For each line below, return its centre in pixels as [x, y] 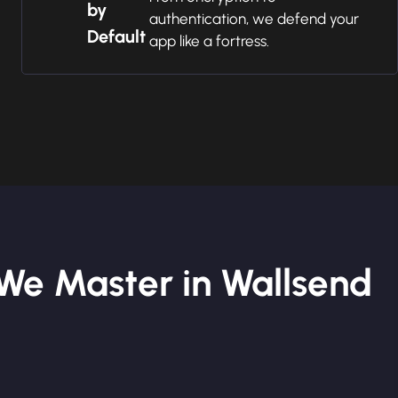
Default [117, 36]
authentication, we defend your [255, 19]
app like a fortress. [210, 41]
